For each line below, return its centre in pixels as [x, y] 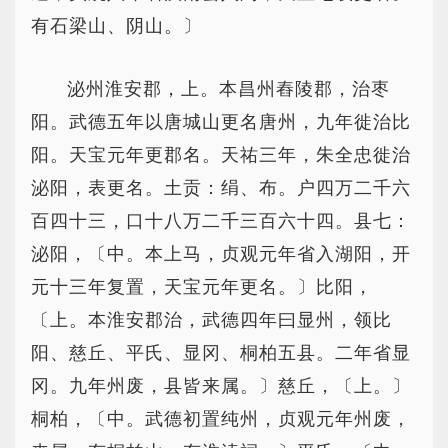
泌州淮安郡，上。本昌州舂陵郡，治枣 [228, 89]
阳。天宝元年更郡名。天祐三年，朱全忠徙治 [221, 155]
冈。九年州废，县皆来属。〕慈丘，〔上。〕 [221, 386]
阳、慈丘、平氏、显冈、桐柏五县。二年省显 [221, 353]
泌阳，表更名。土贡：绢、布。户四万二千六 [221, 188]
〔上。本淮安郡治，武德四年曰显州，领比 [211, 320]
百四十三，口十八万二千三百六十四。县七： [221, 221]
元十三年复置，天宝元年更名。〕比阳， [202, 287]
